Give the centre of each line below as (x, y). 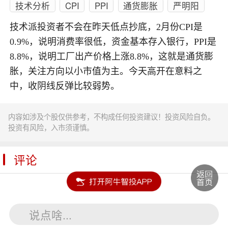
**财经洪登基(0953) (119, 209)
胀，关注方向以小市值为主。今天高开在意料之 (106, 72)
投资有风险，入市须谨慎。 (51, 127)
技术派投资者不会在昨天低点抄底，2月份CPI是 (106, 27)
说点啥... (51, 214)
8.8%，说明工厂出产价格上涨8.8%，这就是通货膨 (112, 57)
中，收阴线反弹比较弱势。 (65, 86)
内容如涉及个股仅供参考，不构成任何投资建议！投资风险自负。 (112, 117)
